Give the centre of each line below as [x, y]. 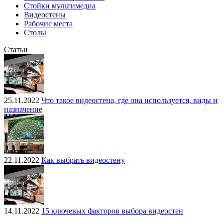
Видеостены [45, 14]
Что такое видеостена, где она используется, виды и [129, 100]
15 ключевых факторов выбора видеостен [112, 211]
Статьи [16, 49]
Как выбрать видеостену [83, 160]
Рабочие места [48, 23]
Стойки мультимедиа [60, 5]
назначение [23, 109]
